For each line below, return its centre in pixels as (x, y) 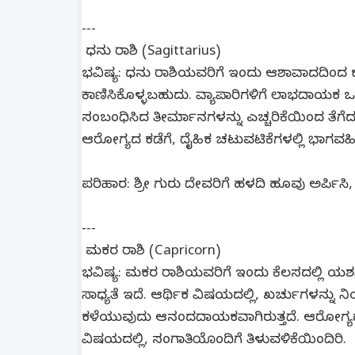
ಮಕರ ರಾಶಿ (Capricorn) (151, 252)
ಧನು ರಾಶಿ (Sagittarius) (151, 53)
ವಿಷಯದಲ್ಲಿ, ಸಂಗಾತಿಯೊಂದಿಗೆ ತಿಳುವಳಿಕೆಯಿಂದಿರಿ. (214, 341)
